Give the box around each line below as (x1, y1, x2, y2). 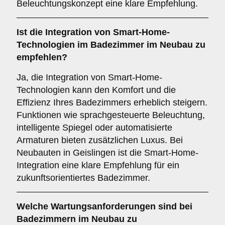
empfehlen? (17, 52, 67, 62)
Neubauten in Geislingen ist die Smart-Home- (17, 148, 198, 158)
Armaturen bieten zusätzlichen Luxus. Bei (17, 135, 183, 145)
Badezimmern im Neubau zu (17, 214, 137, 224)
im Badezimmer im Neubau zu (75, 40, 205, 50)
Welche (17, 201, 51, 211)
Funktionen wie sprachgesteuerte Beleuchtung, (17, 110, 205, 120)
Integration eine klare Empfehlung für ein (17, 160, 179, 170)
